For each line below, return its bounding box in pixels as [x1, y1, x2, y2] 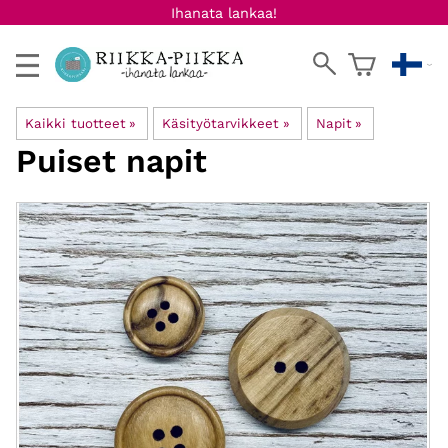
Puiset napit [16, 142, 207, 180]
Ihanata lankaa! [171, 4, 277, 21]
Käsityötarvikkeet [162, 116, 280, 131]
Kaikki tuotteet [25, 116, 126, 131]
